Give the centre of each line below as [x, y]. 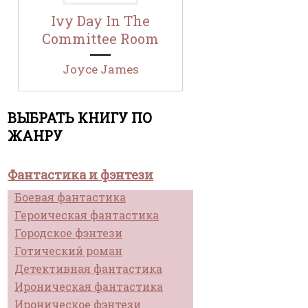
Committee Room [100, 39]
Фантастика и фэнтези [80, 175]
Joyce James [100, 69]
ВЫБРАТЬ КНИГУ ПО [80, 118]
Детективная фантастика [88, 269]
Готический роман [68, 251]
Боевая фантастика [70, 197]
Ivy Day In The [100, 21]
